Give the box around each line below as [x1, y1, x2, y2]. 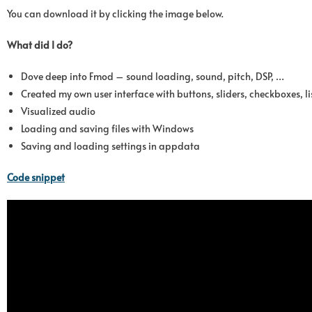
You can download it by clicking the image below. [7, 6, 224, 20]
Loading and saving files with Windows [21, 121, 194, 135]
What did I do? [7, 38, 72, 52]
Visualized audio [21, 104, 95, 118]
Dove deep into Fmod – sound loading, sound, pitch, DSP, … [21, 69, 284, 83]
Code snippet [7, 170, 65, 184]
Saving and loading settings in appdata [21, 139, 200, 153]
